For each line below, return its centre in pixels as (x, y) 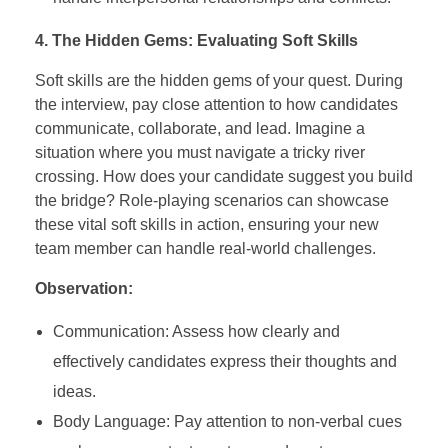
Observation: (84, 288)
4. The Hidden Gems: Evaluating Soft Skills (196, 40)
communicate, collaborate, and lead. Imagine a (200, 128)
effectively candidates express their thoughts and (224, 361)
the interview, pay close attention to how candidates (216, 104)
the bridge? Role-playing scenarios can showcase (212, 200)
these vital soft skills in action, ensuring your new (207, 224)
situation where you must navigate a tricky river (200, 152)
